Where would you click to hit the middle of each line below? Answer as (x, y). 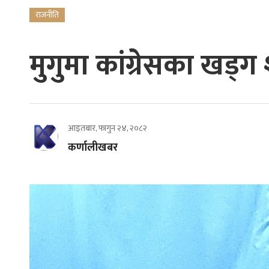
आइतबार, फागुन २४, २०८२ (107, 128)
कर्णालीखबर (92, 147)
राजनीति (47, 14)
